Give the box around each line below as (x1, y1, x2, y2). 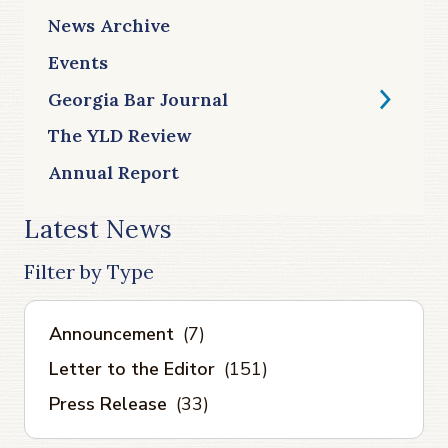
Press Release (49, 392, 167, 417)
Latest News (24, 213, 172, 246)
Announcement (49, 322, 174, 347)
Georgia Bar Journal (48, 87, 228, 111)
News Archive (48, 14, 170, 38)
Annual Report (48, 160, 179, 184)
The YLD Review (48, 124, 191, 148)
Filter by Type (24, 259, 154, 285)
